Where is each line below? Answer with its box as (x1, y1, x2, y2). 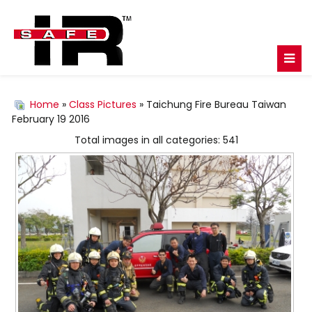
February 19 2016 (12, 112, 90, 126)
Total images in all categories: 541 (74, 133, 238, 147)
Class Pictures (69, 97, 136, 111)
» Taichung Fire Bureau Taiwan (136, 97, 286, 111)
